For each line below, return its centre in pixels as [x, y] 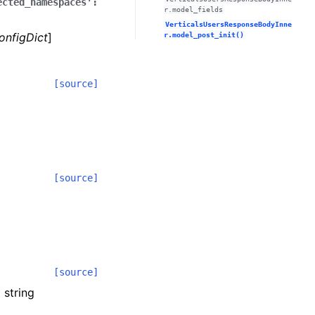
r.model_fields [193, 9]
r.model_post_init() [204, 35]
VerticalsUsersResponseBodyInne [228, 25]
